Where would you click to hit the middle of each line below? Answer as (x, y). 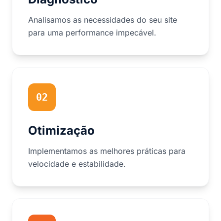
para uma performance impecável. (92, 33)
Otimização (61, 130)
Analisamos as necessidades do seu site (103, 20)
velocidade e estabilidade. (77, 164)
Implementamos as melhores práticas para (107, 151)
